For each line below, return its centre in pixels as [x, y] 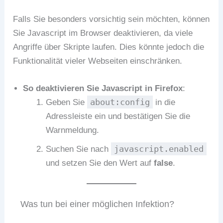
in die [164, 103]
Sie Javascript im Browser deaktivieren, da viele [103, 33]
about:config [120, 102]
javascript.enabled [159, 149]
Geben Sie [66, 103]
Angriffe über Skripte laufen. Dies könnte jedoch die [109, 47]
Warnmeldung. [72, 130]
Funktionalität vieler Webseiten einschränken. [98, 61]
